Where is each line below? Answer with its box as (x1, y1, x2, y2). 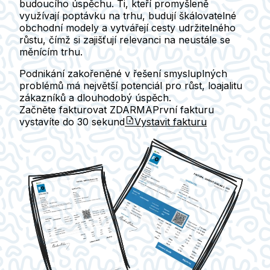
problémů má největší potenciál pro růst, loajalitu (19, 79, 242, 92)
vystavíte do (19, 115, 77, 128)
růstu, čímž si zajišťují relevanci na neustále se (19, 33, 230, 46)
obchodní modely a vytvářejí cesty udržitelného (19, 21, 236, 34)
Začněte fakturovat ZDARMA (19, 103, 152, 116)
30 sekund (77, 115, 125, 128)
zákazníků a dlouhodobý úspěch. (19, 91, 171, 104)
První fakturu (152, 103, 214, 116)
